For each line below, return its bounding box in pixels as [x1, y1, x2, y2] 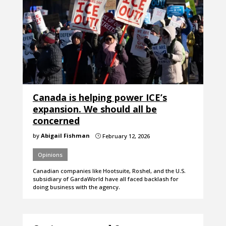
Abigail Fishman [40, 132, 90, 140]
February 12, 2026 [100, 132, 150, 140]
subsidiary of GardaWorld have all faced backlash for [32, 175, 179, 183]
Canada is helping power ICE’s [32, 91, 167, 104]
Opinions [37, 151, 63, 159]
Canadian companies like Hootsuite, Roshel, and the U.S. [32, 167, 186, 175]
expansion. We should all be [32, 103, 157, 116]
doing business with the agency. [32, 183, 120, 191]
